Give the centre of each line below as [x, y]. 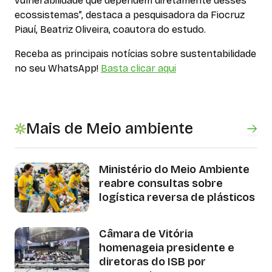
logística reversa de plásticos [177, 198]
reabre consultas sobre [161, 184]
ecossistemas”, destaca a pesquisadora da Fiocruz [130, 15]
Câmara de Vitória [146, 233]
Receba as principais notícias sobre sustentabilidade [135, 54]
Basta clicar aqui [138, 69]
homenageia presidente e [166, 247]
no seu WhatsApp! [58, 69]
